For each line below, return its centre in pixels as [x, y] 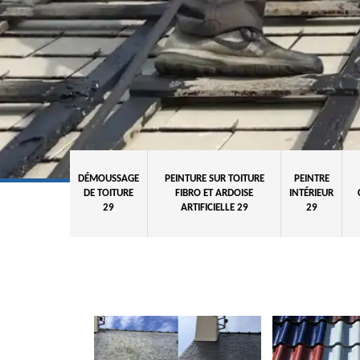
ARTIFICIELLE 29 [214, 208]
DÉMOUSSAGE [108, 179]
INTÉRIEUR [311, 193]
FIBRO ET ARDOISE [214, 193]
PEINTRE [311, 179]
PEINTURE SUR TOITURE [214, 179]
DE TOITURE [108, 193]
